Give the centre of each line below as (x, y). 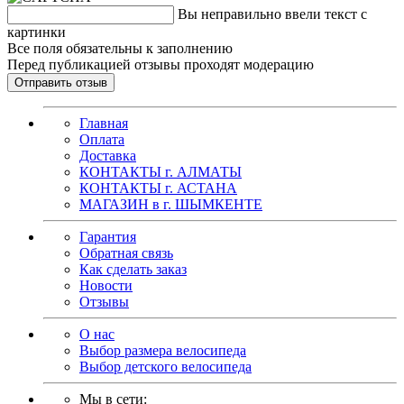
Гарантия (108, 237)
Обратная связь (126, 253)
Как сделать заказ (133, 270)
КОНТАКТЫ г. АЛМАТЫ (161, 172)
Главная (104, 124)
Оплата (102, 140)
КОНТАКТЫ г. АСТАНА (158, 188)
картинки (37, 32)
